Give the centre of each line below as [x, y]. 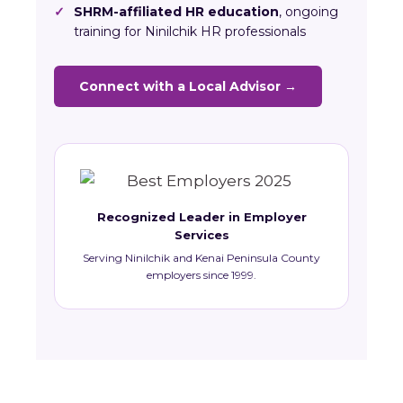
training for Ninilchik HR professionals [190, 32]
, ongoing [309, 12]
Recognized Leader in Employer [201, 217]
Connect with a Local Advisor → [188, 87]
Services [201, 235]
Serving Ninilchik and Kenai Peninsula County [201, 258]
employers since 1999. [201, 275]
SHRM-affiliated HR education [176, 12]
